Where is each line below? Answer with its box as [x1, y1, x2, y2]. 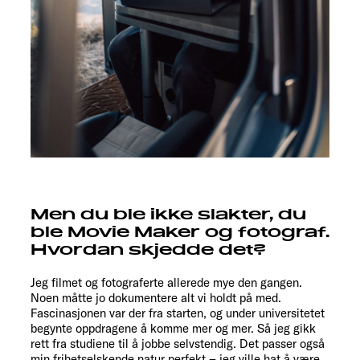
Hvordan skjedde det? [31, 240, 266, 260]
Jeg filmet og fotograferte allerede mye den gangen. [31, 275, 302, 291]
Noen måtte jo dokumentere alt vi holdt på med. [31, 290, 281, 306]
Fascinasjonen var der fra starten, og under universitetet [31, 305, 325, 321]
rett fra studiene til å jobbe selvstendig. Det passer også [31, 336, 325, 352]
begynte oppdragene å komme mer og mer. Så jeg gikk [31, 321, 316, 337]
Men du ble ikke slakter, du [31, 205, 306, 225]
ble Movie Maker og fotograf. [31, 223, 329, 243]
